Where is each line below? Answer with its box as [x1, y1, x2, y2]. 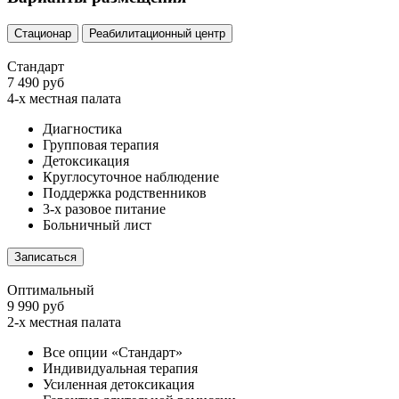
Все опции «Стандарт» [43, 344, 183, 360]
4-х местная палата [7, 90, 121, 106]
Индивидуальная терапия [43, 360, 198, 376]
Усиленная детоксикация [43, 376, 194, 392]
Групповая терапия [43, 136, 159, 152]
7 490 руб [7, 74, 64, 90]
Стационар [14, 26, 71, 40]
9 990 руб [7, 297, 64, 313]
